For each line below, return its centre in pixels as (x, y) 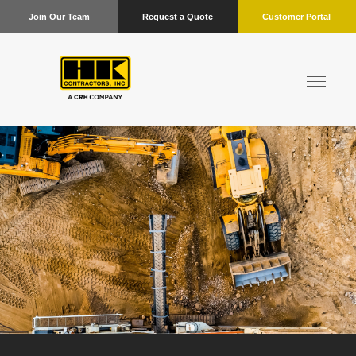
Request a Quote (178, 17)
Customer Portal (297, 17)
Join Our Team (60, 17)
